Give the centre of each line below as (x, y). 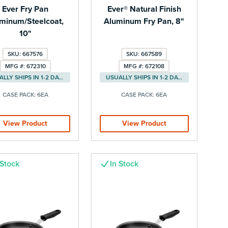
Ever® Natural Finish (144, 9)
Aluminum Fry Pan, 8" (144, 21)
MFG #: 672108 (144, 66)
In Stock (124, 164)
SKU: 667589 (144, 54)
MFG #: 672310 (25, 66)
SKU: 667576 (25, 54)
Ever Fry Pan (25, 9)
